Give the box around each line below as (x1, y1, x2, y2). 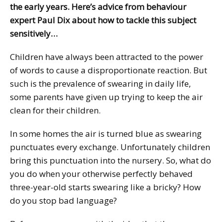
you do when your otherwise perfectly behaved (10, 167, 193, 179)
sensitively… (10, 27, 57, 39)
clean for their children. (10, 104, 101, 116)
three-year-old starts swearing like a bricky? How (10, 181, 201, 193)
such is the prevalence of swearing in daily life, (10, 77, 191, 89)
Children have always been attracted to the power (10, 51, 203, 62)
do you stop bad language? (10, 194, 117, 206)
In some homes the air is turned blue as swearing (10, 127, 202, 139)
